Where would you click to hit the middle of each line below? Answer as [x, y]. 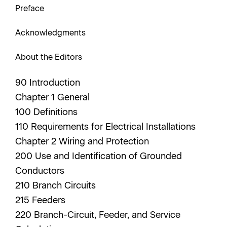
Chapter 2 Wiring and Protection [83, 141]
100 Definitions [48, 112]
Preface [30, 8]
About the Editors [49, 57]
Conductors [41, 171]
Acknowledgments [50, 33]
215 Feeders [42, 200]
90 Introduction [48, 83]
